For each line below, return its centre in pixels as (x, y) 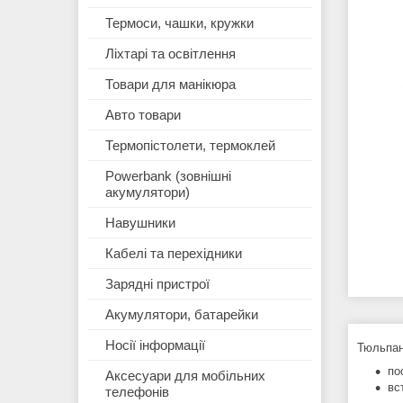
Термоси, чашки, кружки (179, 23)
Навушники (140, 223)
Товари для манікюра (170, 85)
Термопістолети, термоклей (190, 146)
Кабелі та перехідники (174, 254)
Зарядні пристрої (157, 284)
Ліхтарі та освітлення (170, 54)
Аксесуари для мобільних (185, 376)
